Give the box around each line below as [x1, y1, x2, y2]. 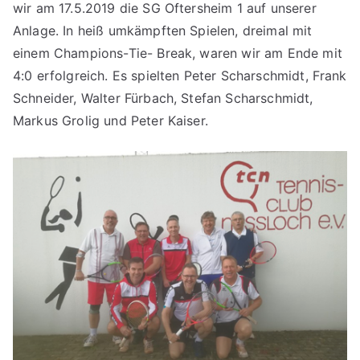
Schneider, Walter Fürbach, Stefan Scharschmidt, [13, 90, 313, 106]
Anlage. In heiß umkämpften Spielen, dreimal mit [13, 22, 313, 39]
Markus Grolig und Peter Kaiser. [13, 112, 208, 129]
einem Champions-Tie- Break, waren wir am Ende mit [13, 45, 342, 61]
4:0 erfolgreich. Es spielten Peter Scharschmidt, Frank [13, 67, 347, 84]
